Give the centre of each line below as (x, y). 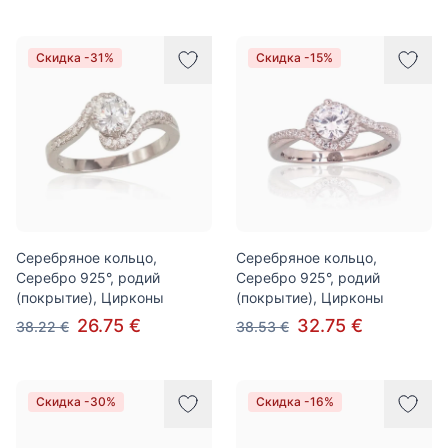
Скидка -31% (75, 57)
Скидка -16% (295, 401)
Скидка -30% (76, 401)
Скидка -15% (294, 57)
